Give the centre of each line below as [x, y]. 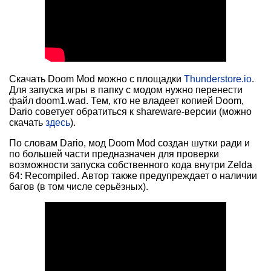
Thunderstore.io [218, 79]
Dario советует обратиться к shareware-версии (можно [130, 112]
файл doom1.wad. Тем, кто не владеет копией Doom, [126, 101]
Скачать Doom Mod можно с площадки [96, 79]
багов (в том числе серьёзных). [79, 187]
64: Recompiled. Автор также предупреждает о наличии [133, 176]
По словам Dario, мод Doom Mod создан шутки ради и [129, 143]
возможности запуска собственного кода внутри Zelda [131, 165]
